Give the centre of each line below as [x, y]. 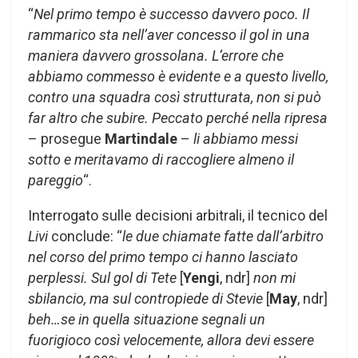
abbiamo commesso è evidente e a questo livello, [178, 77]
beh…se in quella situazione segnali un [147, 320]
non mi [274, 278]
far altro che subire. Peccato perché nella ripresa [178, 118]
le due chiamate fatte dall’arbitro [223, 237]
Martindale [141, 139]
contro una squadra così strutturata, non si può [175, 97]
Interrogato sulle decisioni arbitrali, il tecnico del [178, 216]
